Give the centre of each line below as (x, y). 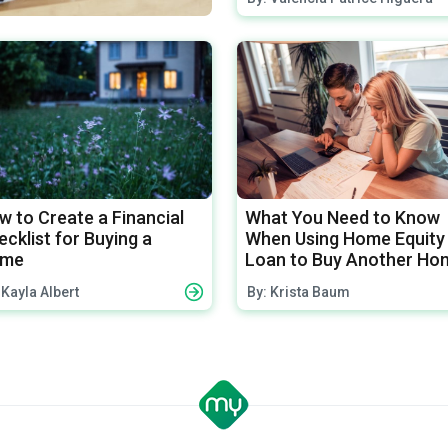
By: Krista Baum (298, 291)
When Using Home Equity (344, 238)
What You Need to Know (342, 217)
